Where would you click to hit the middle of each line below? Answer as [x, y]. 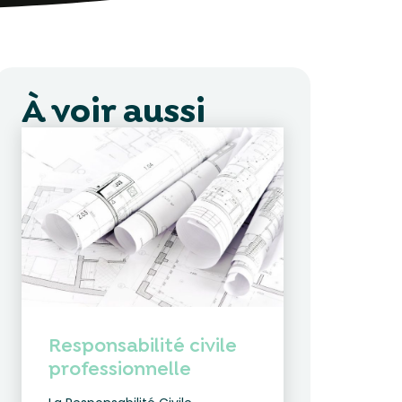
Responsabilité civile [143, 345]
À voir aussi [114, 111]
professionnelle [120, 369]
